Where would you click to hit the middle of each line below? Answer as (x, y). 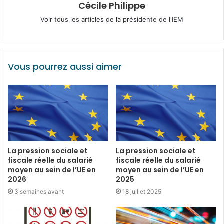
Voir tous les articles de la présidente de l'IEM (112, 19)
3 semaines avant (39, 191)
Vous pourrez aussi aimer (65, 66)
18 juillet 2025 (142, 191)
